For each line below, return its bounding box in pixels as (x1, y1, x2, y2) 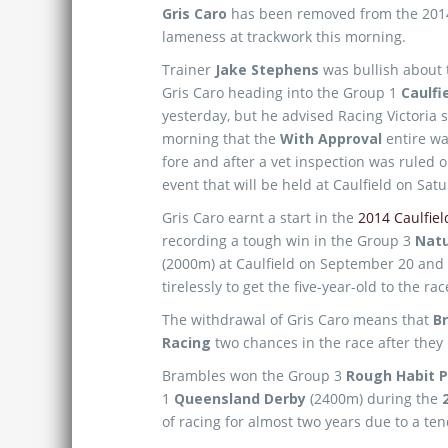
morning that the (162, 129, 280, 148)
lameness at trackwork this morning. (162, 27, 406, 46)
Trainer (162, 60, 215, 79)
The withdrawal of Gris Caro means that (162, 310, 433, 329)
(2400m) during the (306, 389, 442, 408)
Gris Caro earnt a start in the (162, 208, 358, 227)
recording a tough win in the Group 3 (162, 231, 415, 250)
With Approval (280, 129, 382, 148)
